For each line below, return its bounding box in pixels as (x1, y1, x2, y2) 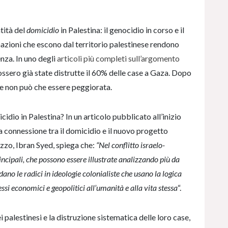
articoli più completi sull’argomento (57, 53, 180, 63)
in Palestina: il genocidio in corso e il (59, 24, 184, 35)
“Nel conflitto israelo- (96, 139, 165, 150)
